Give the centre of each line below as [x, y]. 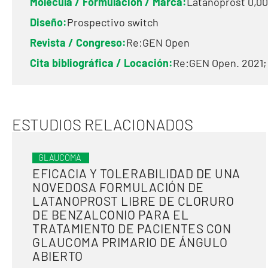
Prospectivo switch [113, 22]
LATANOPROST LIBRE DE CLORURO [133, 201]
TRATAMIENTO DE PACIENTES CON [132, 228]
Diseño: [48, 22]
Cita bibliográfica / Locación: [101, 63]
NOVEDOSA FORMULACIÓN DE [118, 187]
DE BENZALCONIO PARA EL [110, 214]
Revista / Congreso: [78, 42]
